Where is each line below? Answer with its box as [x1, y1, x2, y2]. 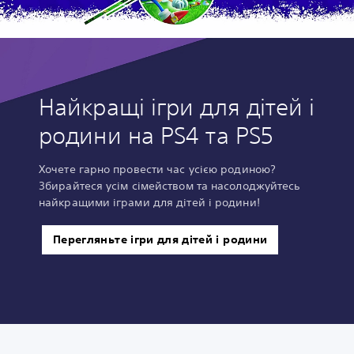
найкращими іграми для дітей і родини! [39, 194, 260, 209]
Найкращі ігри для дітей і [39, 92, 315, 121]
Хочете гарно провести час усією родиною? [39, 161, 277, 176]
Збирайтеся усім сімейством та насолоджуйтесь [39, 178, 300, 193]
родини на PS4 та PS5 [39, 121, 273, 149]
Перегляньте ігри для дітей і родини [53, 232, 268, 247]
